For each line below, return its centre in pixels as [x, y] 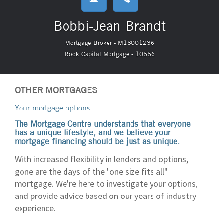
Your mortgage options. [54, 108]
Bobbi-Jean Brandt [109, 26]
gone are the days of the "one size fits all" [91, 171]
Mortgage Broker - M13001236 [109, 43]
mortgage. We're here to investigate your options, [106, 184]
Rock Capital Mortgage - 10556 [109, 54]
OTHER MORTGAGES [56, 90]
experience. [35, 208]
